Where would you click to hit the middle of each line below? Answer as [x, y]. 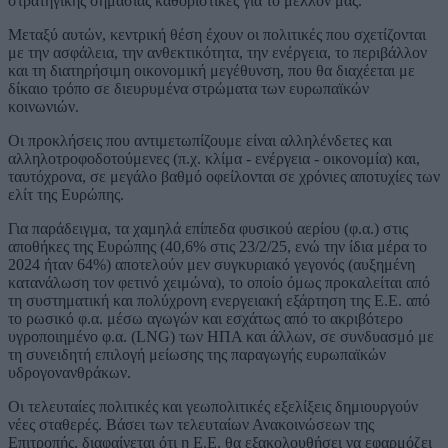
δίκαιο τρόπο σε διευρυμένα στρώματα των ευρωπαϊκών [188, 88]
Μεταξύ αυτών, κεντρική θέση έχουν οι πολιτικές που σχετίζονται [217, 34]
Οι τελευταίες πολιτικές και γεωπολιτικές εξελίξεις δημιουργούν [213, 406]
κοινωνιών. [43, 106]
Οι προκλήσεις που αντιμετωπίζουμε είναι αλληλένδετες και [200, 140]
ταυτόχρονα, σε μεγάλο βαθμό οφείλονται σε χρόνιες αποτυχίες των [224, 176]
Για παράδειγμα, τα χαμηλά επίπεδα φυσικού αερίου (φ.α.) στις [208, 228]
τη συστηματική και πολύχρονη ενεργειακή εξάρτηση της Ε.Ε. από [219, 300]
